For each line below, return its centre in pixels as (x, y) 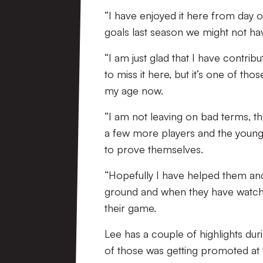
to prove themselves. (154, 149)
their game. (130, 208)
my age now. (134, 90)
